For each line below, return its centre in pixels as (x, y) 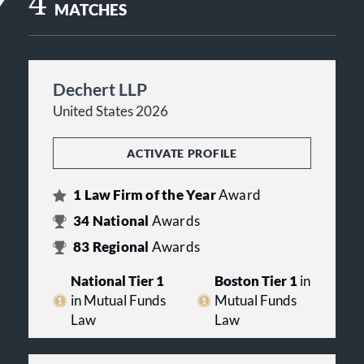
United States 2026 (110, 111)
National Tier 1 (117, 281)
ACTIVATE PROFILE (182, 153)
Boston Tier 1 (256, 281)
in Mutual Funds (118, 301)
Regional (121, 247)
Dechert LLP (100, 89)
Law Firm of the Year (150, 195)
